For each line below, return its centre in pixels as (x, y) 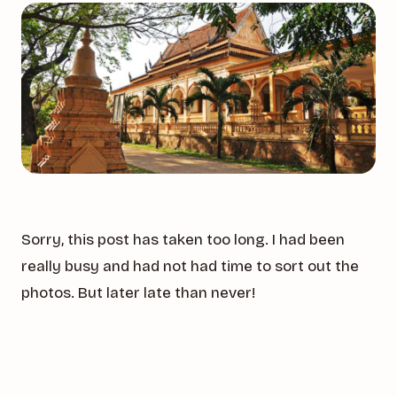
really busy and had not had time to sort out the (190, 266)
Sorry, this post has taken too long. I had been (183, 239)
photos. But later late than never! (138, 292)
